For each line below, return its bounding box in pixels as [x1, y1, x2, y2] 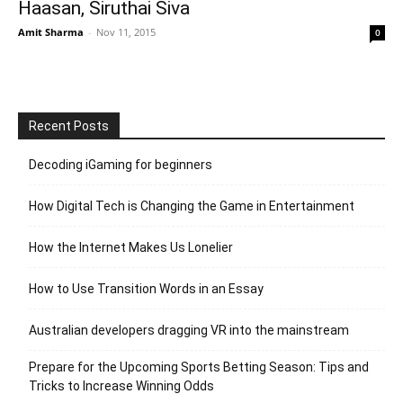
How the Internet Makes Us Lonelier [29, 239, 233, 255]
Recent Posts [29, 118, 109, 133]
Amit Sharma [18, 24, 84, 39]
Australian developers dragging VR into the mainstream [29, 322, 349, 337]
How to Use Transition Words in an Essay [29, 281, 264, 296]
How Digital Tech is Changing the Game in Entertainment [29, 198, 354, 213]
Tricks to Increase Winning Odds [29, 378, 214, 393]
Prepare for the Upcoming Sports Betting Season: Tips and [29, 359, 369, 374]
